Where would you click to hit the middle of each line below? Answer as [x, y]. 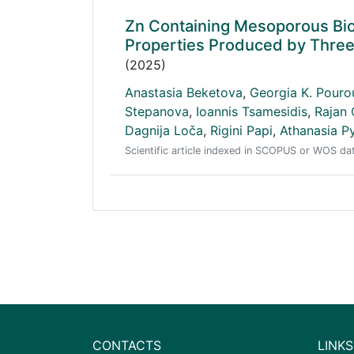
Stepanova [157, 111]
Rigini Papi [241, 130]
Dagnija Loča [164, 130]
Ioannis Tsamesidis [252, 111]
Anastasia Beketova [184, 92]
